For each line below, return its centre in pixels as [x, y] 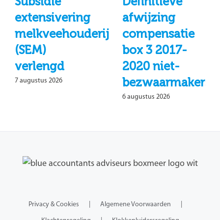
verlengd [40, 66]
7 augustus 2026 [39, 81]
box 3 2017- [155, 50]
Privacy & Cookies [54, 204]
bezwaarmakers [166, 82]
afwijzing [149, 18]
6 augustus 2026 [146, 97]
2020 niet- [151, 66]
